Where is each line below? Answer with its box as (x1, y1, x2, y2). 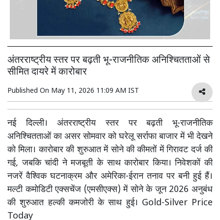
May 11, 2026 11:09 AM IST (51, 86, 139, 96)
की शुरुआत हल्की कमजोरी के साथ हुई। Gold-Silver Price (7, 197, 213, 209)
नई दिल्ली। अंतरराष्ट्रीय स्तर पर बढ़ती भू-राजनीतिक (7, 117, 213, 129)
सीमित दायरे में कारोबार (7, 65, 87, 79)
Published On (7, 86, 51, 96)
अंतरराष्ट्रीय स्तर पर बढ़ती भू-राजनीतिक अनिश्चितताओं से (7, 54, 210, 67)
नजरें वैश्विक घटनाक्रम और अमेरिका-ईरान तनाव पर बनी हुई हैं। (7, 170, 213, 182)
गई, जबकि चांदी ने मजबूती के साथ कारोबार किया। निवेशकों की (7, 157, 213, 169)
